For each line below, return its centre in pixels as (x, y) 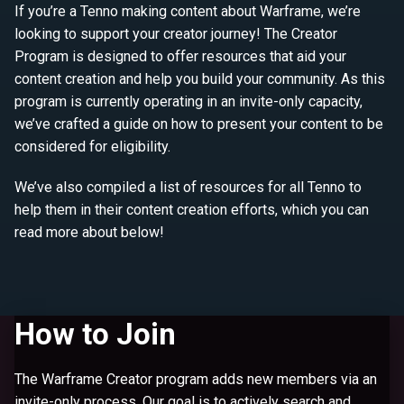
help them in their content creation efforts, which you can (192, 210)
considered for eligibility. (92, 147)
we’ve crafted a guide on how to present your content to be (199, 124)
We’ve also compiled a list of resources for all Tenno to (188, 188)
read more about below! (89, 233)
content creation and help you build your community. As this (200, 79)
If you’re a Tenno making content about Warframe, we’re (188, 12)
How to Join (95, 335)
